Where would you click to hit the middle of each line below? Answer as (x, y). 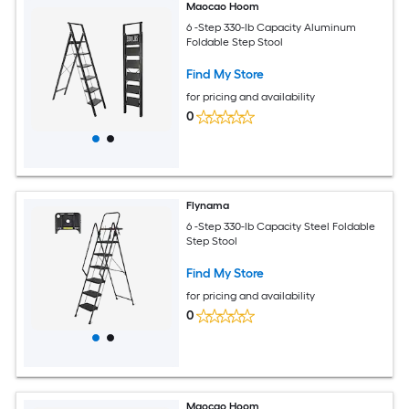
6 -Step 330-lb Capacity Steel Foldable (281, 226)
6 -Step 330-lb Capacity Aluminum (272, 27)
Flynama (208, 205)
